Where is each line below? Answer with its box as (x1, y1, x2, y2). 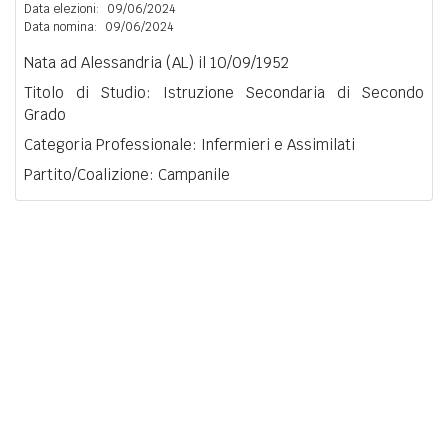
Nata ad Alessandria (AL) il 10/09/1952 (24, 52, 289, 72)
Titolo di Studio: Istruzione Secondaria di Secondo (24, 82, 424, 102)
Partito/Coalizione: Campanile (24, 164, 230, 184)
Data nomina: (24, 18, 97, 35)
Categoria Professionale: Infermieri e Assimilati (24, 134, 355, 154)
